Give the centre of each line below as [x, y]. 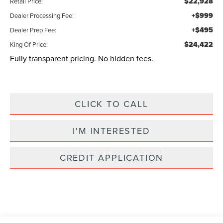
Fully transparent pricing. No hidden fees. [82, 58]
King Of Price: [29, 45]
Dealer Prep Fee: [33, 30]
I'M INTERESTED [111, 131]
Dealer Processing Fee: [42, 16]
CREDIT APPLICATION [111, 158]
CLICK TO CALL [111, 104]
